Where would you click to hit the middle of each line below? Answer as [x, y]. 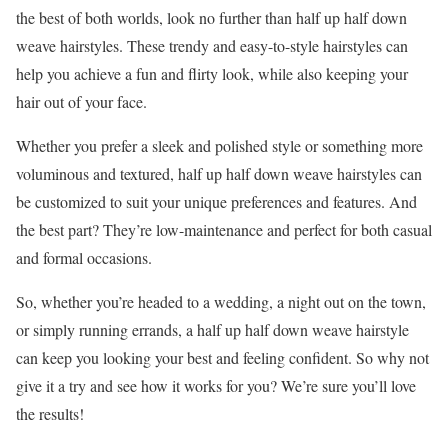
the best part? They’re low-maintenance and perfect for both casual [224, 229]
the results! [50, 413]
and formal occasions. [84, 257]
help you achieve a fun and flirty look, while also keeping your [212, 73]
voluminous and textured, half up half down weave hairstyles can [219, 173]
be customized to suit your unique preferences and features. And [216, 201]
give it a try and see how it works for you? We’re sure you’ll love [216, 385]
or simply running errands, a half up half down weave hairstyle [212, 329]
